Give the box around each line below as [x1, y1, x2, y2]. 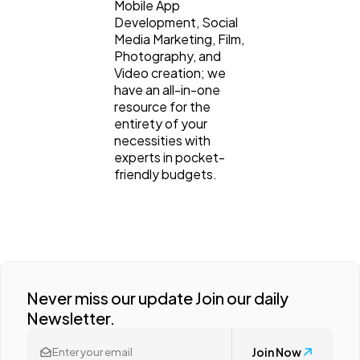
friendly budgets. [114, 166, 217, 183]
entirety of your [114, 115, 207, 133]
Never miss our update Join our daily [27, 288, 288, 309]
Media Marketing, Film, [114, 31, 244, 48]
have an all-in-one [114, 81, 220, 99]
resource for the [114, 98, 211, 116]
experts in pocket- [114, 149, 225, 166]
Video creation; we [114, 64, 226, 82]
